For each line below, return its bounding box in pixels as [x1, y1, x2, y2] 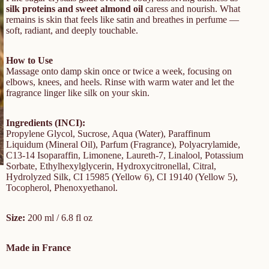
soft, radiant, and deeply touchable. [6, 25, 138, 35]
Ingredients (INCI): [6, 117, 85, 128]
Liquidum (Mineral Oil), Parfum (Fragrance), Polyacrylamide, [6, 139, 240, 150]
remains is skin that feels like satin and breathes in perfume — [6, 14, 239, 25]
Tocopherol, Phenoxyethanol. [6, 182, 118, 193]
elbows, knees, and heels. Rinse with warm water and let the [6, 76, 234, 87]
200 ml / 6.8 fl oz [25, 212, 102, 223]
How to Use [6, 55, 53, 65]
